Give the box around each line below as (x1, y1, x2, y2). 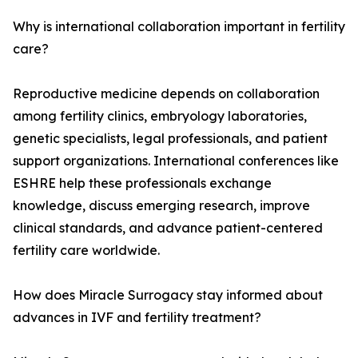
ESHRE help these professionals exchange (13, 175, 272, 192)
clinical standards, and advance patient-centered (13, 220, 323, 237)
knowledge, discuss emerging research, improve (13, 197, 310, 214)
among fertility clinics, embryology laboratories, (13, 108, 307, 125)
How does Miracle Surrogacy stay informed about (13, 287, 323, 304)
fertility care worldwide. (13, 242, 160, 259)
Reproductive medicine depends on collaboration (13, 86, 320, 102)
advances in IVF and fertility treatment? (13, 309, 261, 326)
